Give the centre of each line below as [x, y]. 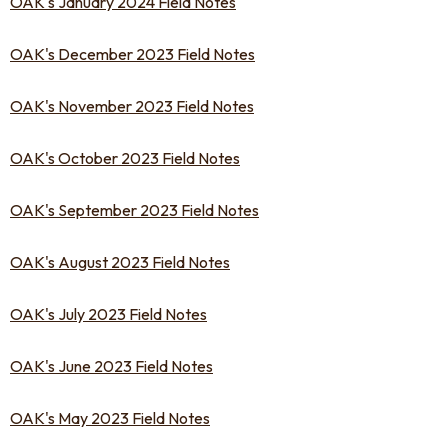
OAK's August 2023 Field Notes [120, 262]
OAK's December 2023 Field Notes [132, 54]
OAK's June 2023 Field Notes [111, 366]
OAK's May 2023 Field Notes [110, 418]
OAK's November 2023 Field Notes [132, 106]
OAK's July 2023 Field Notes [108, 314]
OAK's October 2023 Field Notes [125, 158]
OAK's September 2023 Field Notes [134, 210]
